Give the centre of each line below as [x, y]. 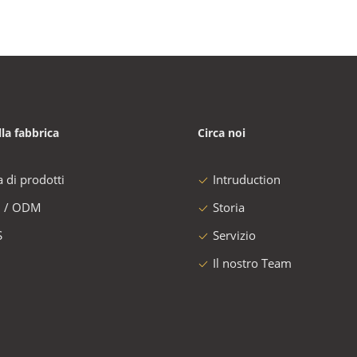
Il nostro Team [252, 263]
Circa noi [222, 133]
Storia [229, 207]
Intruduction [247, 179]
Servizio [234, 235]
